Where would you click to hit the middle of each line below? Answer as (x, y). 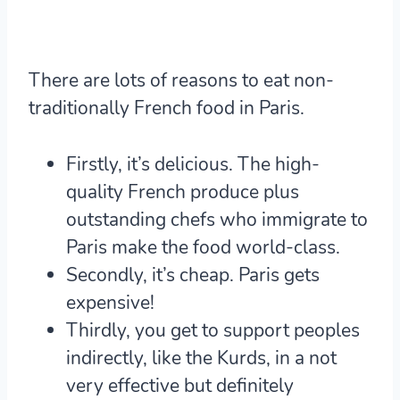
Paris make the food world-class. (203, 247)
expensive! (110, 302)
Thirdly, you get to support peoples (213, 330)
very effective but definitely (180, 385)
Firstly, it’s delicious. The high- (193, 164)
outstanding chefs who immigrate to (217, 219)
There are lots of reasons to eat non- (181, 80)
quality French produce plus (183, 192)
